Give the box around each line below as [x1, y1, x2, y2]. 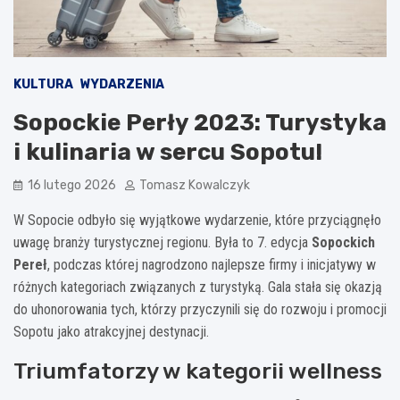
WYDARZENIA [80, 76, 164, 92]
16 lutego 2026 [28, 177, 116, 193]
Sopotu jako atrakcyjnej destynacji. [13, 322, 209, 340]
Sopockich [312, 233, 375, 251]
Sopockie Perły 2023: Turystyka [13, 108, 387, 137]
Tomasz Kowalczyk [139, 177, 250, 193]
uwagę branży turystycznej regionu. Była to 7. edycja [13, 233, 312, 251]
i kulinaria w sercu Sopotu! [13, 137, 322, 166]
